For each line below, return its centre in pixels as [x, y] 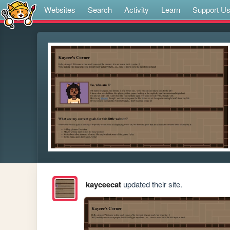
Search [100, 9]
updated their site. [151, 184]
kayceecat [103, 185]
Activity [137, 9]
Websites [60, 9]
